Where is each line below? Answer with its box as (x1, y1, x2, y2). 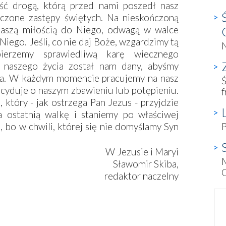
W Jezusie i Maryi (105, 146, 179, 158)
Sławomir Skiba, (113, 158, 179, 170)
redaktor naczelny (104, 170, 179, 182)
